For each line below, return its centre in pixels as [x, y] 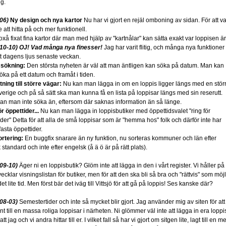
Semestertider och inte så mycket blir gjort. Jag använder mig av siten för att [121, 202]
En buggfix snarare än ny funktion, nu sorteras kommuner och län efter [120, 138]
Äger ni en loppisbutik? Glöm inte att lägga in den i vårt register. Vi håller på [121, 165]
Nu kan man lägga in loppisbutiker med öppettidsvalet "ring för [125, 111]
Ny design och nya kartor [46, 20]
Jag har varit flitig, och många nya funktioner [163, 47]
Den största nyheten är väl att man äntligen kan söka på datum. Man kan [125, 66]
